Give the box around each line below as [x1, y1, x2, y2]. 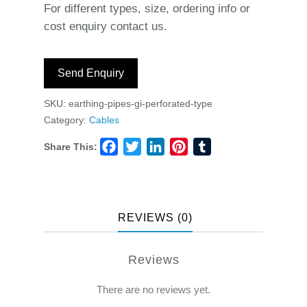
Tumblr [211, 146, 245, 158]
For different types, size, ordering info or [44, 2, 250, 15]
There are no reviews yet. [97, 284, 210, 296]
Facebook [118, 146, 167, 158]
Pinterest [188, 146, 231, 158]
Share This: [44, 141, 97, 152]
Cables [89, 114, 119, 125]
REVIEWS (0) [118, 212, 193, 224]
